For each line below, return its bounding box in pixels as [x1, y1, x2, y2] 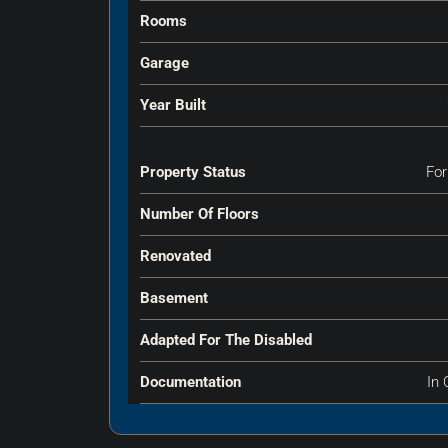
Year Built [140, 95, 206, 114]
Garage [140, 53, 189, 72]
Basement [140, 288, 208, 307]
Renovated [140, 246, 211, 265]
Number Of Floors [140, 204, 259, 223]
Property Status [140, 162, 246, 181]
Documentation [140, 372, 241, 391]
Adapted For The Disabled [140, 330, 312, 349]
